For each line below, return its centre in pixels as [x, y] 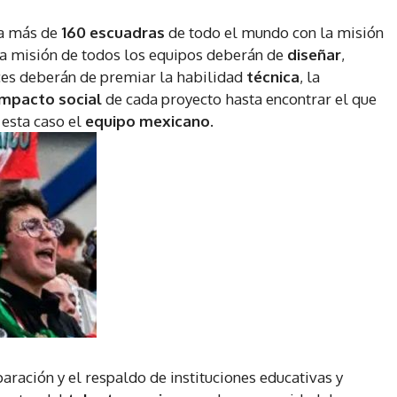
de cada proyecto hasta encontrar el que [241, 99]
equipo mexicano [148, 121]
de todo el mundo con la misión [274, 33]
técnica [273, 77]
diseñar [314, 55]
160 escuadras [113, 33]
